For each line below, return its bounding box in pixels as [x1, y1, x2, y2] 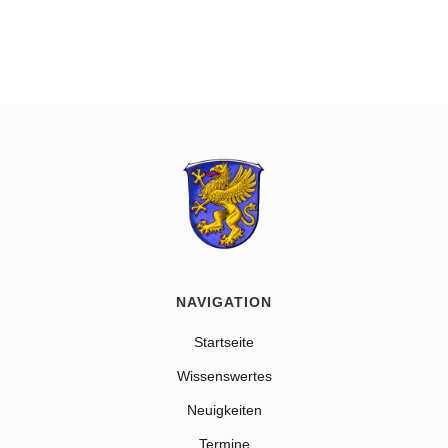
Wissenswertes [176, 367, 272, 384]
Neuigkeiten [186, 401, 262, 418]
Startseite [194, 333, 254, 350]
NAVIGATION [176, 293, 272, 310]
